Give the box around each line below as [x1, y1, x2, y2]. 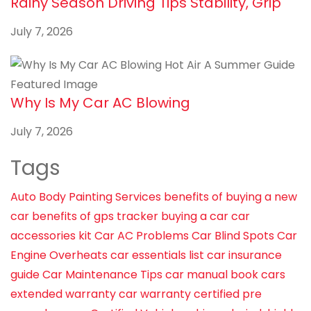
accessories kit [10, 227, 92, 244]
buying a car [161, 208, 228, 224]
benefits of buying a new [164, 188, 297, 205]
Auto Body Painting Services [10, 188, 161, 205]
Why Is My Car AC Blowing [10, 92, 190, 112]
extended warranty [10, 285, 116, 302]
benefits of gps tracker [32, 208, 158, 224]
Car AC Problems [94, 227, 189, 244]
